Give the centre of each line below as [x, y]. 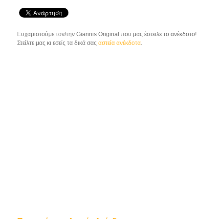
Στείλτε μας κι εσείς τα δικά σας [58, 43]
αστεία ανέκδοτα [120, 43]
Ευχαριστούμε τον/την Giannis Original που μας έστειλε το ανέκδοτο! [107, 34]
